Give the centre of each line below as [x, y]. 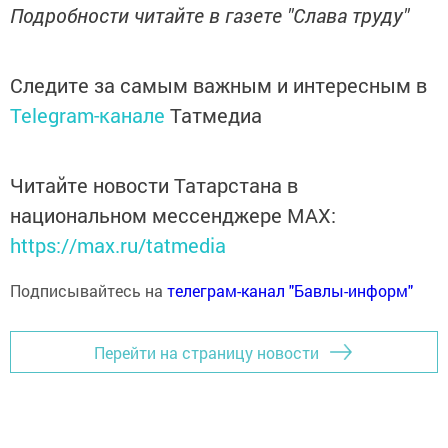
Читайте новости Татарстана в [154, 185]
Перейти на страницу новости [206, 352]
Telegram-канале [87, 115]
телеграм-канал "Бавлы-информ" [290, 290]
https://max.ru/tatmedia [118, 245]
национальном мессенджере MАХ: [173, 215]
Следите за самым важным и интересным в [218, 85]
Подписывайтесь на [88, 290]
